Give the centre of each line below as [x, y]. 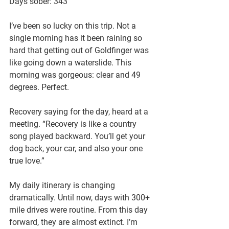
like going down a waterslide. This [71, 63]
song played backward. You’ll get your [78, 136]
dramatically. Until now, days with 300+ [81, 198]
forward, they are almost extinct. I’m [74, 222]
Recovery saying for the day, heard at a [80, 112]
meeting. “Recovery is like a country [74, 124]
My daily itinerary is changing [63, 185]
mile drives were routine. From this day [79, 210]
